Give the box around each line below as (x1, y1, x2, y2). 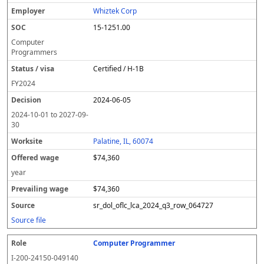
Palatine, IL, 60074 (93, 136, 154, 146)
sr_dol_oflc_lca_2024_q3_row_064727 (93, 200, 214, 210)
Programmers (11, 47, 57, 57)
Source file (11, 215, 46, 225)
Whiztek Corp (93, 6, 137, 16)
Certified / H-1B (93, 64, 144, 74)
